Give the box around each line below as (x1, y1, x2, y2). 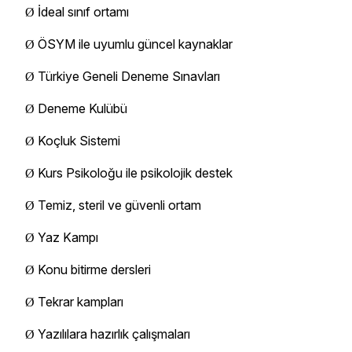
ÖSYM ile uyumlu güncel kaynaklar (38, 35, 233, 52)
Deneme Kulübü (38, 100, 127, 116)
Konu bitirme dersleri (38, 261, 151, 277)
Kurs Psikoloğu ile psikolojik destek (38, 164, 233, 181)
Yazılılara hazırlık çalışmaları (38, 325, 190, 342)
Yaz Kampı (38, 229, 98, 245)
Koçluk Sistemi (38, 132, 120, 148)
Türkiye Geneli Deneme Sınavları (38, 68, 220, 84)
